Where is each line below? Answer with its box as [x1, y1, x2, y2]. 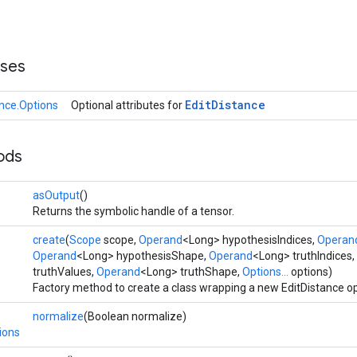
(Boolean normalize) [84, 310, 186, 323]
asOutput [33, 189, 80, 202]
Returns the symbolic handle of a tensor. [33, 205, 234, 218]
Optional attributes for [71, 99, 185, 112]
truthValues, [33, 265, 96, 278]
